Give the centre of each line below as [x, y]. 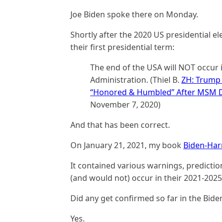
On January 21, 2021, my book [127, 145]
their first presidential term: [122, 47]
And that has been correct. [120, 125]
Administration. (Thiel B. [136, 80]
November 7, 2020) [125, 105]
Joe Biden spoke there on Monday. [134, 14]
